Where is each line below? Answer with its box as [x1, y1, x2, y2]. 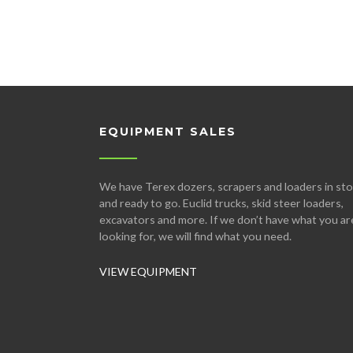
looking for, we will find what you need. [99, 229, 292, 243]
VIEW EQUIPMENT [99, 265, 197, 279]
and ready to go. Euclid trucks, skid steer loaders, [99, 196, 344, 210]
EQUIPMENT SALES [99, 124, 236, 139]
